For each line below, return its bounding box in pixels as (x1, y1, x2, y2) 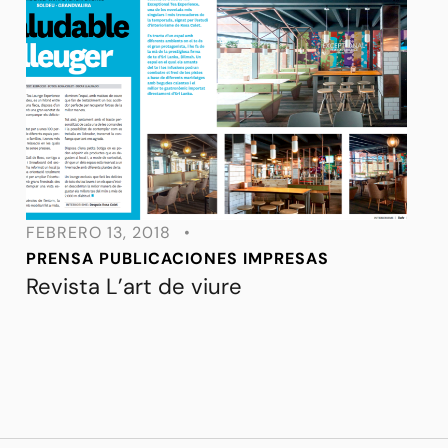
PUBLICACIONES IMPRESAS (99, 248, 329, 270)
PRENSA (26, 248, 94, 270)
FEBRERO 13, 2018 (26, 222, 171, 244)
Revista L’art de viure (26, 272, 242, 302)
